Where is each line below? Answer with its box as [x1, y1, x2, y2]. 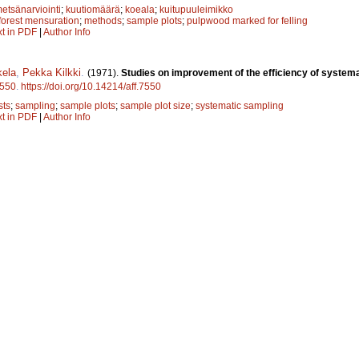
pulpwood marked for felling [187, 15, 308, 27]
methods [84, 15, 122, 27]
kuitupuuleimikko [159, 4, 233, 16]
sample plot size [120, 100, 191, 112]
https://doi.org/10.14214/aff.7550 [21, 81, 161, 93]
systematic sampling [196, 100, 284, 112]
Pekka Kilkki [22, 67, 81, 79]
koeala [125, 4, 155, 16]
